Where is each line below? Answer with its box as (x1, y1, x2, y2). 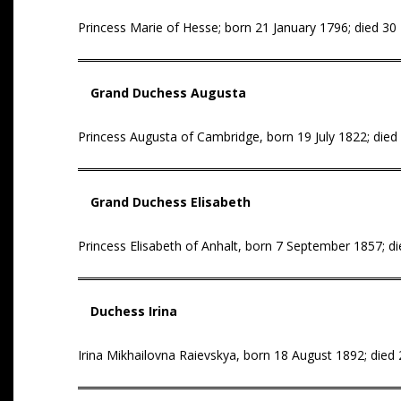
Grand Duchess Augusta (90, 84, 246, 101)
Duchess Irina (90, 303, 177, 320)
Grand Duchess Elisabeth (90, 193, 251, 210)
